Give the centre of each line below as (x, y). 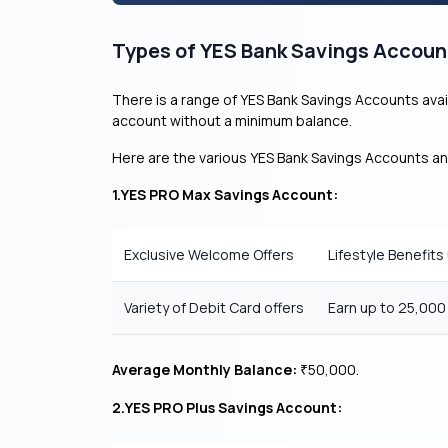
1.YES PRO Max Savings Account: (225, 194)
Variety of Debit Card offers (214, 307)
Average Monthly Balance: (204, 369)
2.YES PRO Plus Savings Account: (227, 407)
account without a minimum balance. (232, 120)
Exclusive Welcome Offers (209, 254)
